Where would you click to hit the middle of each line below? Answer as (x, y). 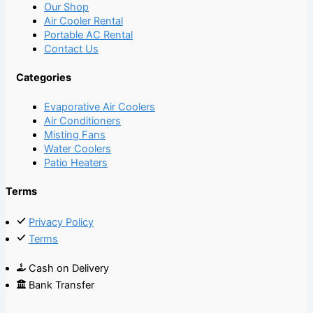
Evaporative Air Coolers (100, 107)
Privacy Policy (61, 222)
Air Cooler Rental (83, 21)
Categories (44, 78)
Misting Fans (75, 134)
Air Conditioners (82, 121)
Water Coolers (78, 148)
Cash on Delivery (69, 268)
